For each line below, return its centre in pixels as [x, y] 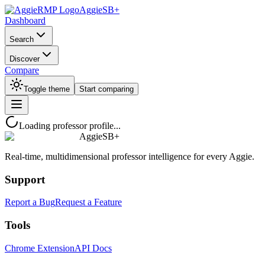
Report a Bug [30, 202]
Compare [22, 70]
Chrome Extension [40, 248]
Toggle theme [47, 89]
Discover [25, 59]
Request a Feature [88, 202]
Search [22, 39]
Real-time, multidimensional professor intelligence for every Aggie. [130, 156]
